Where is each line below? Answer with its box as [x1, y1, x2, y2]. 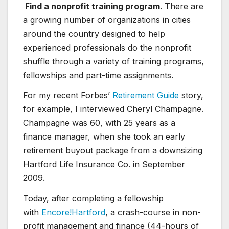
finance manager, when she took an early [23, 131, 185, 142]
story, [179, 90, 203, 101]
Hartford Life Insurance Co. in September [23, 159, 185, 170]
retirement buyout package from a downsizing [23, 145, 202, 156]
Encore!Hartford [41, 207, 105, 218]
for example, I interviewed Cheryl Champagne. [23, 104, 203, 114]
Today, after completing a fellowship [23, 193, 164, 204]
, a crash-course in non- [105, 207, 201, 218]
